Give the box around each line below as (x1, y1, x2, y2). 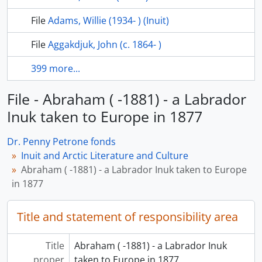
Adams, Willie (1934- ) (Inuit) (48, 14, 169, 27)
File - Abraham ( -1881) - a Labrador (7, 89, 246, 109)
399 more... (31, 62, 80, 75)
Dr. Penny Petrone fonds (7, 135, 116, 149)
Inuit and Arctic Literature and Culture (21, 149, 188, 163)
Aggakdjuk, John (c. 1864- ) (48, 38, 161, 51)
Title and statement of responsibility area (17, 209, 238, 225)
